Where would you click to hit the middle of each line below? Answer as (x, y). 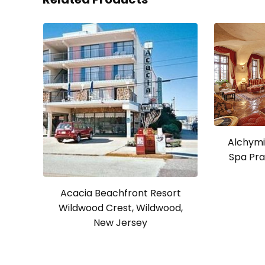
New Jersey (121, 223)
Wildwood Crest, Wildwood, (120, 208)
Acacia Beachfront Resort (120, 193)
